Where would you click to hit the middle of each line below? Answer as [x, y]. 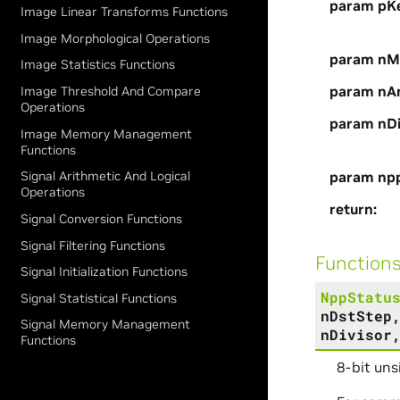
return [351, 208]
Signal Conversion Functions [102, 218]
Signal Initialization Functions [104, 272]
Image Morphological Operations [116, 38]
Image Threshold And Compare [111, 92]
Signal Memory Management [106, 325]
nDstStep [356, 315]
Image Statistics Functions [98, 65]
